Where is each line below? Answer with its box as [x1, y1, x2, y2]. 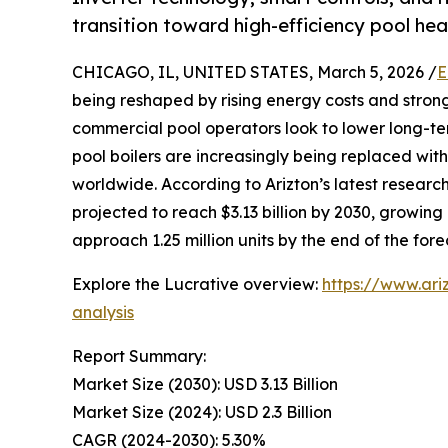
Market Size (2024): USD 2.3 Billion [72, 401, 332, 422]
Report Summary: [72, 345, 206, 366]
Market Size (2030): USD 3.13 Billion [72, 373, 338, 394]
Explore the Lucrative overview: [72, 273, 322, 294]
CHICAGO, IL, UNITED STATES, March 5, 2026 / [72, 61, 437, 82]
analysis [72, 301, 134, 322]
